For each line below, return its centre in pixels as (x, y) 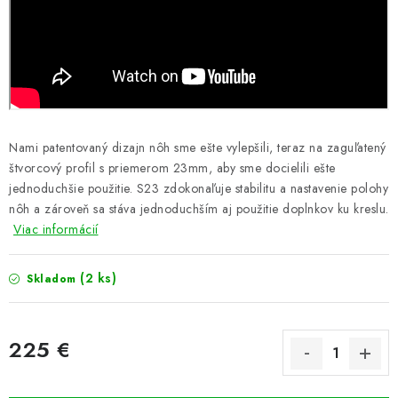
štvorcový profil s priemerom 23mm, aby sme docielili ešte (172, 168)
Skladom (51, 279)
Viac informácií (56, 229)
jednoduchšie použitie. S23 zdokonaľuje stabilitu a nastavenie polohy (199, 188)
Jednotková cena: (55, 370)
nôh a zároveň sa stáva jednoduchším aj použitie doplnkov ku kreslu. (199, 209)
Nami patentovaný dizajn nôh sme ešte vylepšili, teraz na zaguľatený (198, 147)
